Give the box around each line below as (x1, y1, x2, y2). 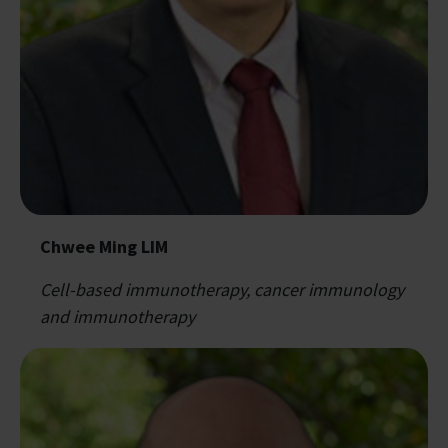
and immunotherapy (40, 305, 195, 329)
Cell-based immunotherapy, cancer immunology (40, 278, 404, 302)
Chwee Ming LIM (40, 235, 168, 259)
